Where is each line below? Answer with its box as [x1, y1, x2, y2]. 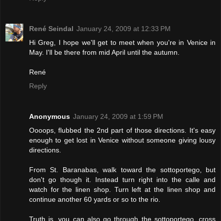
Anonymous [29, 112, 70, 120]
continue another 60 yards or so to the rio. [29, 195, 160, 203]
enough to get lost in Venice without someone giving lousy [29, 136, 216, 144]
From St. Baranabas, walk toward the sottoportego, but [29, 165, 216, 174]
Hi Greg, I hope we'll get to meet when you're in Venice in [29, 38, 216, 46]
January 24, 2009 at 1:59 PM [73, 112, 163, 120]
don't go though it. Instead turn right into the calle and [29, 175, 216, 184]
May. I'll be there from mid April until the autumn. [29, 48, 180, 56]
